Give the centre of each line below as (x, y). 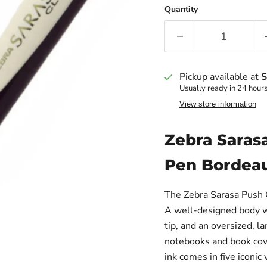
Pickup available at (220, 77)
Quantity (181, 10)
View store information (218, 104)
